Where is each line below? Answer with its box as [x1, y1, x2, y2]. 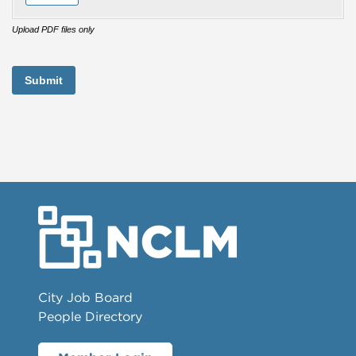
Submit [25, 73, 63, 87]
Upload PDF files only [12, 25, 95, 34]
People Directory [38, 308, 142, 323]
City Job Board [38, 289, 133, 304]
